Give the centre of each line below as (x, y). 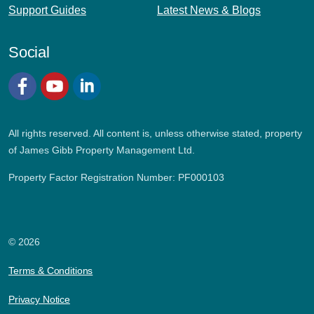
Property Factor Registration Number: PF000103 (116, 178)
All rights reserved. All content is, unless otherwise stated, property (155, 134)
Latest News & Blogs (209, 11)
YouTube (62, 114)
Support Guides (47, 11)
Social (29, 53)
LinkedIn (94, 114)
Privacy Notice (39, 300)
